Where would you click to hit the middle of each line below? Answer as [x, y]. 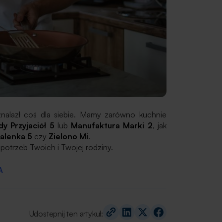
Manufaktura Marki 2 [112, 125]
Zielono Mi [68, 136]
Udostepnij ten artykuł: [66, 213]
